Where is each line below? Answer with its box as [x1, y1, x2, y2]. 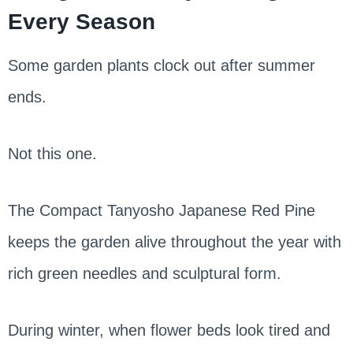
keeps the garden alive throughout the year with [7, 232, 341, 251]
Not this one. [7, 144, 97, 162]
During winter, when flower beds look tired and [7, 321, 330, 339]
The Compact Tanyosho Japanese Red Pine [7, 201, 315, 219]
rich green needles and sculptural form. [7, 264, 281, 282]
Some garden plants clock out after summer [7, 56, 315, 74]
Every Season [7, 9, 155, 34]
